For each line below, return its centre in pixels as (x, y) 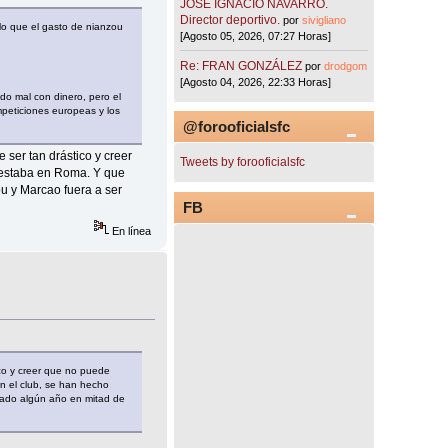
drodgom (346, 65)
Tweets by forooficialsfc (243, 162)
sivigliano (324, 20)
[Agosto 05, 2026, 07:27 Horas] (256, 36)
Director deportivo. (230, 20)
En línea (130, 231)
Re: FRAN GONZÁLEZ (241, 65)
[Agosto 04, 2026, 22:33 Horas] (256, 81)
